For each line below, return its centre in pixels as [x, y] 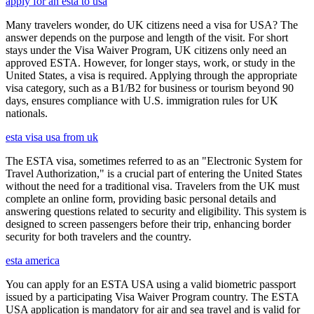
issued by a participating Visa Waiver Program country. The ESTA [152, 297]
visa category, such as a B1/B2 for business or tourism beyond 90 [150, 88]
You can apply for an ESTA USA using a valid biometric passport [151, 284]
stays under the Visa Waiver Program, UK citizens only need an [146, 50]
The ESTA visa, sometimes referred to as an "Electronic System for [154, 161]
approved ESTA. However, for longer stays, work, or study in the [150, 63]
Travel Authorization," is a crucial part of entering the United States [154, 173]
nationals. [27, 113]
